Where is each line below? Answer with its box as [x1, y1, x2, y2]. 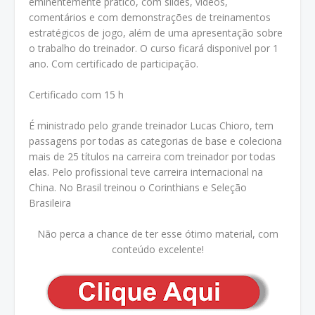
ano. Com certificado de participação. [29, 57, 198, 70]
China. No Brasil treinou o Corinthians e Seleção [29, 181, 247, 194]
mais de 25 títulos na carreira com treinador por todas [29, 150, 276, 163]
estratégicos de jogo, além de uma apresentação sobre [29, 26, 283, 39]
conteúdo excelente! [111, 243, 204, 256]
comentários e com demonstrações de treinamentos [29, 11, 271, 24]
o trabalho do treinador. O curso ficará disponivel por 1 [29, 41, 278, 55]
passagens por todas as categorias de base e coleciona [29, 134, 282, 148]
